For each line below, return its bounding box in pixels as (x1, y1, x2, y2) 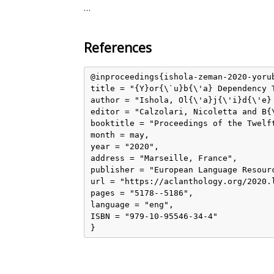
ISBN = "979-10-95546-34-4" (91, 212, 218, 221)
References (84, 39, 152, 56)
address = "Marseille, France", (91, 154, 237, 163)
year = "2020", (91, 142, 159, 152)
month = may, (91, 130, 149, 140)
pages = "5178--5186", (91, 188, 193, 198)
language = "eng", (91, 200, 174, 210)
